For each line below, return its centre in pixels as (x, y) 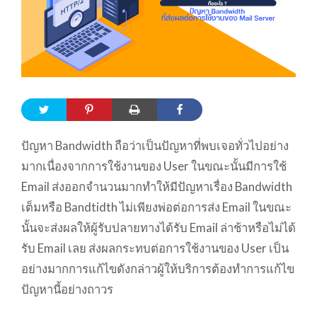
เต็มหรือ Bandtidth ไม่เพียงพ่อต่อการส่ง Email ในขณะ (156, 207)
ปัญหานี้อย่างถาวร (67, 289)
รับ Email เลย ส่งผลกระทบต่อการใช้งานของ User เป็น (155, 248)
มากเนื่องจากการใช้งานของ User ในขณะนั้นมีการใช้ (154, 166)
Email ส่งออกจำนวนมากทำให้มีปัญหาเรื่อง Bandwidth (156, 187)
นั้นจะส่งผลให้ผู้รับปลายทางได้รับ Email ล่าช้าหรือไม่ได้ (158, 228)
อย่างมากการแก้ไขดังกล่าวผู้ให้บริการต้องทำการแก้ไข (157, 269)
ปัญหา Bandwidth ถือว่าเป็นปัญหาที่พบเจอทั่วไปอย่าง (155, 146)
